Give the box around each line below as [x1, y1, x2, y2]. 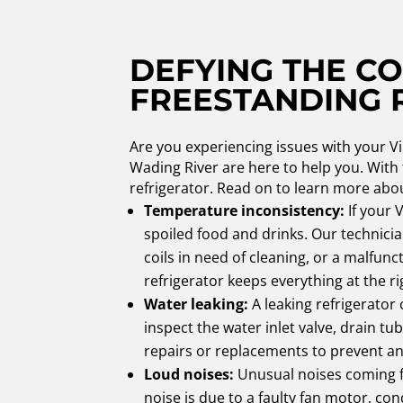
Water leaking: [144, 294, 249, 315]
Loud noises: [144, 364, 235, 385]
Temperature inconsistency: [144, 201, 345, 221]
